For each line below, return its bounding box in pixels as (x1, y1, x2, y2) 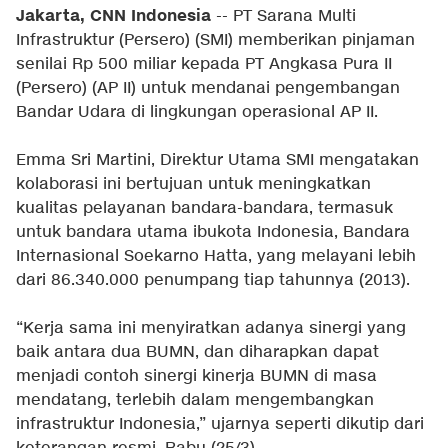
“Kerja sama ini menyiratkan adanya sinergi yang (16, 318, 406, 339)
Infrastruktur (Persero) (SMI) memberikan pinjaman (16, 30, 415, 51)
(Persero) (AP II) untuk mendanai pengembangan (16, 78, 400, 99)
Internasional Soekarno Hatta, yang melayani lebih (16, 246, 416, 267)
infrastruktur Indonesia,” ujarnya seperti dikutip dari (16, 414, 424, 435)
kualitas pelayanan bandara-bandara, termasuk (16, 198, 393, 219)
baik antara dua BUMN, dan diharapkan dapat (16, 342, 379, 363)
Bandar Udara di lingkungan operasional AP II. (16, 102, 378, 123)
